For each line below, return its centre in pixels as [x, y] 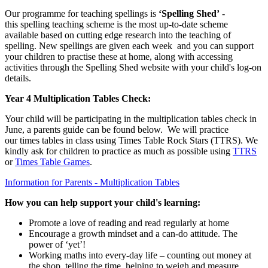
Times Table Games [52, 162]
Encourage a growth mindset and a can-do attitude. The [133, 234]
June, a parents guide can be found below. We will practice [117, 130]
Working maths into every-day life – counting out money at [140, 255]
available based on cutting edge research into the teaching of [118, 35]
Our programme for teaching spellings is [82, 14]
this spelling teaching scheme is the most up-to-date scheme [116, 25]
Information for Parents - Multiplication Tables [92, 182]
